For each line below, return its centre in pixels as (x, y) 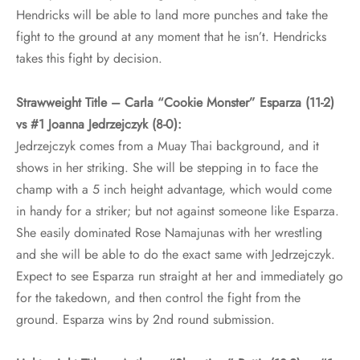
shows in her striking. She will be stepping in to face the (167, 168)
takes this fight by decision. (89, 59)
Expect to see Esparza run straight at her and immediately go (180, 276)
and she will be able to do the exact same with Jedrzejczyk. (176, 255)
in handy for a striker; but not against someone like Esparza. (178, 211)
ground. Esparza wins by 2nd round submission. (145, 320)
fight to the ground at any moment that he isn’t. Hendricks (171, 37)
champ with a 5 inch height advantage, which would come (174, 190)
